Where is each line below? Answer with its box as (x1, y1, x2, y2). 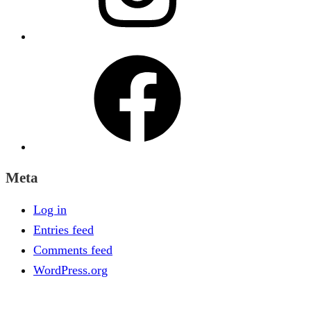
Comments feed (33, 242, 112, 257)
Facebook (33, 48, 81, 62)
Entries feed (33, 222, 94, 237)
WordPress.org (33, 262, 108, 277)
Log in (33, 202, 67, 217)
